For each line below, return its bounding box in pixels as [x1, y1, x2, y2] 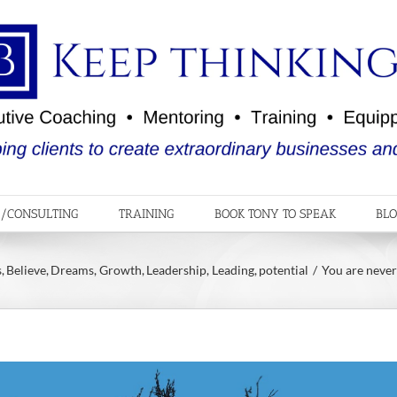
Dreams [51, 262, 95, 278]
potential [259, 262, 309, 278]
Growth [98, 262, 142, 278]
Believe [6, 262, 47, 278]
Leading [211, 262, 254, 278]
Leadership [146, 262, 207, 278]
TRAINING [119, 206, 175, 222]
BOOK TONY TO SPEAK [214, 206, 336, 222]
